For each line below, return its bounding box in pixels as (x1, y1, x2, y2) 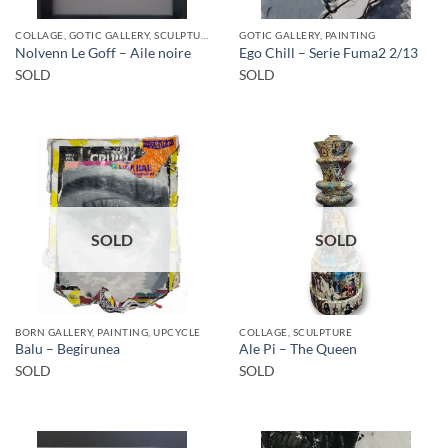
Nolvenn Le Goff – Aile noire (15, 44, 191, 61)
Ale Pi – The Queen (239, 341, 357, 358)
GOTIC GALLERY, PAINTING (239, 29, 376, 42)
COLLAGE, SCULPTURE (239, 325, 353, 338)
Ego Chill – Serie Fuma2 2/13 (239, 44, 418, 61)
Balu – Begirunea (15, 341, 120, 358)
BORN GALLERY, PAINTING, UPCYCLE (15, 325, 201, 338)
